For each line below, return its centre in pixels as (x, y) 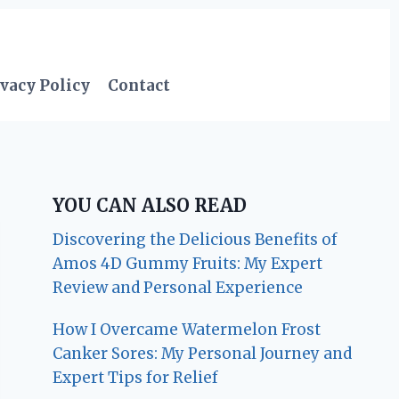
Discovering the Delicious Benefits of (195, 240)
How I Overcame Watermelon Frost (187, 330)
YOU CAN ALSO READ (150, 206)
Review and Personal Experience (178, 288)
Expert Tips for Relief (136, 378)
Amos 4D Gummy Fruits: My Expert (188, 264)
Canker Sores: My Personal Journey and (203, 354)
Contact (139, 85)
